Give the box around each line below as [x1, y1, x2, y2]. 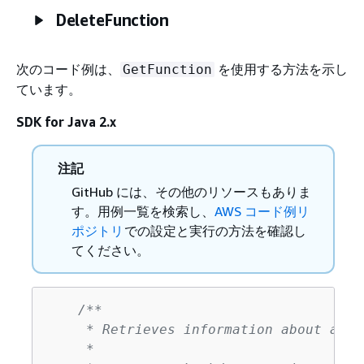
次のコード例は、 [16, 60, 120, 77]
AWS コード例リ [214, 202, 310, 219]
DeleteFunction [55, 10, 169, 29]
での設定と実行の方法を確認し [124, 222, 307, 239]
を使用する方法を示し [214, 60, 348, 77]
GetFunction [123, 61, 212, 77]
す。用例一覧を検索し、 [71, 202, 214, 219]
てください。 [71, 241, 149, 258]
